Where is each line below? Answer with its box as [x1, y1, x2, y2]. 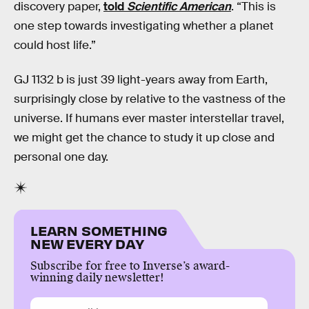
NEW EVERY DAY [30, 234, 144, 252]
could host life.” [14, 38, 96, 53]
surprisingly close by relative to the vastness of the [14, 91, 286, 106]
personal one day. [14, 149, 108, 164]
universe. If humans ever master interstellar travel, [14, 110, 284, 126]
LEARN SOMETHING [30, 221, 168, 239]
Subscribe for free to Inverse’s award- [30, 258, 230, 273]
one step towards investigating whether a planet [14, 19, 274, 34]
